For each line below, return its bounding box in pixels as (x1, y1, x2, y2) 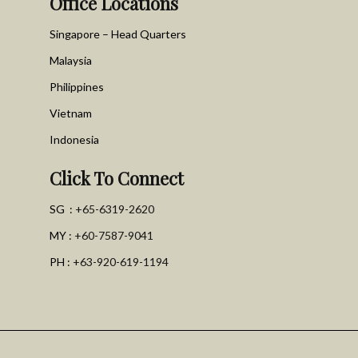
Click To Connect (50, 166, 184, 190)
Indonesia (50, 133, 99, 146)
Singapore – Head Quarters (50, 27, 186, 41)
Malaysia (50, 54, 92, 67)
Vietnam (50, 106, 92, 120)
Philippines (50, 80, 104, 93)
